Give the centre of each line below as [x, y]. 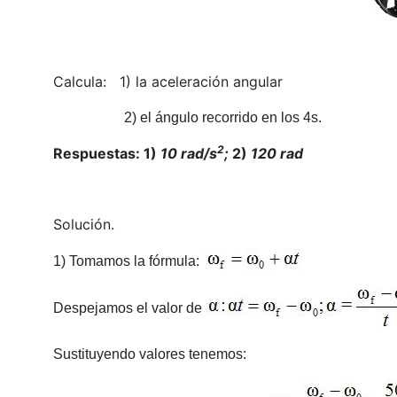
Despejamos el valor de [129, 307]
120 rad [276, 154]
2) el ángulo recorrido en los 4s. [222, 118]
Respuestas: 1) [106, 154]
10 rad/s [188, 154]
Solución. [83, 225]
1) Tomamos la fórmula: [128, 261]
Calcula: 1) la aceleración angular [167, 82]
